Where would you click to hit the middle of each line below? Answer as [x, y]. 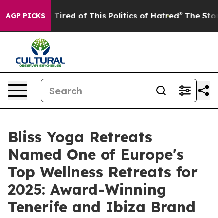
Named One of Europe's [96, 154]
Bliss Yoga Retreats [80, 137]
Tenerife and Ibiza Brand [102, 207]
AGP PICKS [26, 16]
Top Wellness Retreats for [103, 172]
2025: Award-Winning [87, 189]
